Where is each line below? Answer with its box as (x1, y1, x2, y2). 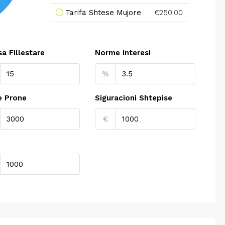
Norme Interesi (95, 48, 151, 57)
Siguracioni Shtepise (95, 93, 172, 102)
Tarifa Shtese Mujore (65, 8, 141, 17)
